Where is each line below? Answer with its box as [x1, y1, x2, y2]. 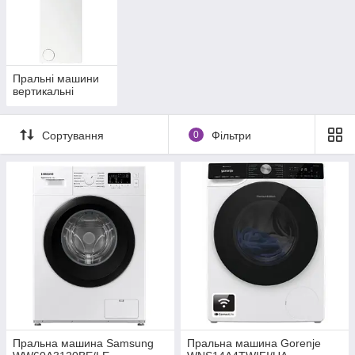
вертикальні [13, 85, 74, 98]
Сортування [42, 128, 104, 142]
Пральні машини [13, 72, 99, 86]
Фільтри [211, 128, 251, 142]
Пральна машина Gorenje [187, 337, 321, 350]
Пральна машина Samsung [13, 337, 154, 350]
